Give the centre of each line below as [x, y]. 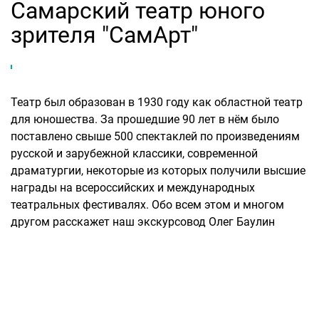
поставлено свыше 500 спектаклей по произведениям [155, 136]
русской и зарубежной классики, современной [134, 153]
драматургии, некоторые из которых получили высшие [158, 171]
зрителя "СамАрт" [104, 35]
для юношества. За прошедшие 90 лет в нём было [145, 119]
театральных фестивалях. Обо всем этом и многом [147, 205]
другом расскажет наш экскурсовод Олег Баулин [143, 222]
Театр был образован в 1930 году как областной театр [157, 102]
